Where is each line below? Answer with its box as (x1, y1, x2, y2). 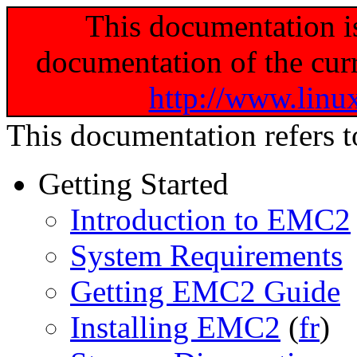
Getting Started (38, 167, 229, 201)
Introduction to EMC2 (70, 202, 351, 237)
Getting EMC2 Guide (70, 274, 340, 308)
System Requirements (70, 238, 343, 273)
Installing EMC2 (70, 310, 280, 344)
